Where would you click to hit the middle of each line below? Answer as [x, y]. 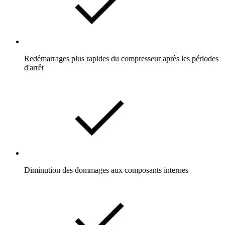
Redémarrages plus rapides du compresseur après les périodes [121, 58]
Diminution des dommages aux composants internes [106, 170]
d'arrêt [34, 67]
